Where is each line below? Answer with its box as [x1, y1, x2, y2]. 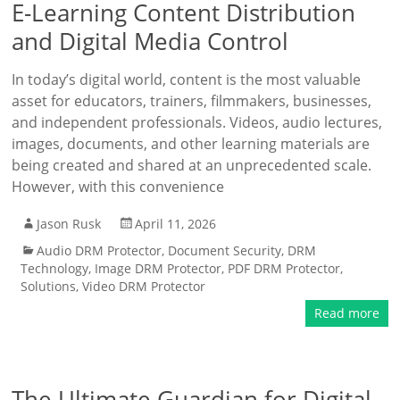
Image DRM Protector [95, 260, 222, 277]
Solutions [21, 278, 77, 295]
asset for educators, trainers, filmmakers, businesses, [12, 91, 372, 111]
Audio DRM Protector [37, 242, 162, 259]
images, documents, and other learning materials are [12, 134, 371, 154]
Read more [313, 304, 379, 321]
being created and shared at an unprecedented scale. [12, 155, 372, 175]
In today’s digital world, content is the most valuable [12, 70, 362, 89]
